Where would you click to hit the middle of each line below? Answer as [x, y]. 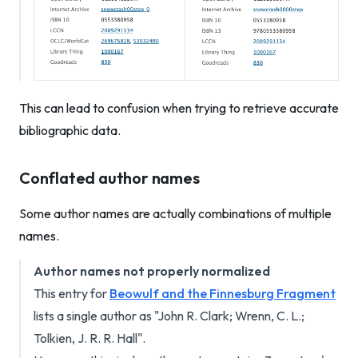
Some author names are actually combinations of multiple [175, 213]
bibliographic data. [70, 130]
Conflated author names [109, 178]
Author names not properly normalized [152, 271]
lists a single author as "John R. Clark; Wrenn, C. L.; [169, 316]
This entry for [72, 293]
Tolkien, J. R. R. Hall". [89, 338]
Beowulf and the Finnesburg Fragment [223, 293]
